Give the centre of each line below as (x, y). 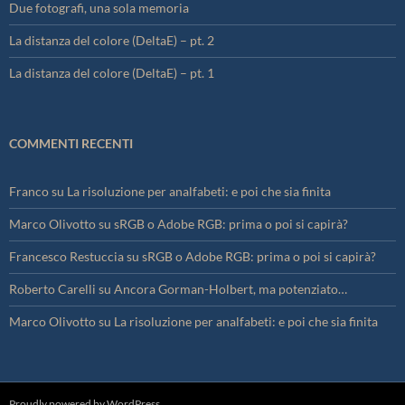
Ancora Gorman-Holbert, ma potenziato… (231, 289)
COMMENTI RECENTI (71, 144)
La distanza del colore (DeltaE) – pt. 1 (112, 73)
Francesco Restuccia (66, 257)
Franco (29, 192)
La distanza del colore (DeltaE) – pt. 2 (112, 41)
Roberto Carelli (52, 289)
